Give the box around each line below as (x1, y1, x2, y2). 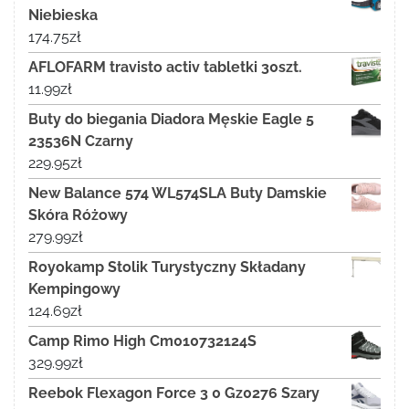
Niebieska (28, 6, 98, 25)
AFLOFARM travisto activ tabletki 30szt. (28, 58, 302, 77)
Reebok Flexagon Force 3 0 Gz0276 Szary (28, 384, 320, 403)
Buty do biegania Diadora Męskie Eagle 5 (28, 110, 314, 129)
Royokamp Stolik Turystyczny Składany (28, 258, 306, 277)
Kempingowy (28, 280, 121, 299)
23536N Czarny (28, 132, 133, 151)
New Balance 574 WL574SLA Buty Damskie (28, 184, 327, 203)
